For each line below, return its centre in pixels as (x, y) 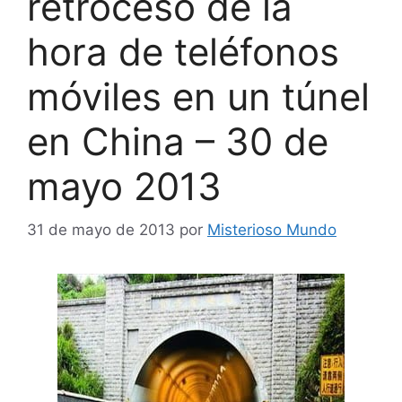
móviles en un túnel (198, 96)
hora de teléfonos (183, 51)
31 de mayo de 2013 (101, 230)
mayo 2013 (124, 186)
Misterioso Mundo (272, 230)
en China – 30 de (178, 141)
